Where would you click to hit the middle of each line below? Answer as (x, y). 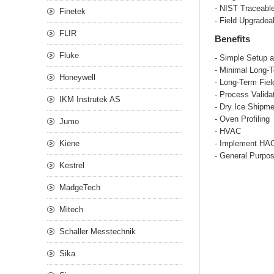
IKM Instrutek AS (90, 99)
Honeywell (77, 77)
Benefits (232, 39)
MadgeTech (80, 187)
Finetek (72, 11)
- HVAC (228, 131)
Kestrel (72, 165)
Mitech (71, 209)
